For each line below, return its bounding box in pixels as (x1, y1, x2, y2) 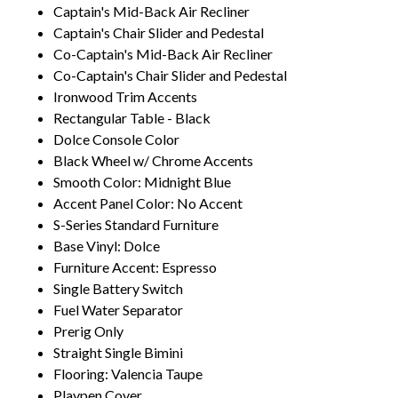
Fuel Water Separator (53, 300, 183, 318)
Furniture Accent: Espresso (53, 258, 217, 275)
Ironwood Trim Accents (53, 87, 197, 105)
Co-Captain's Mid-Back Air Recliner (53, 44, 273, 62)
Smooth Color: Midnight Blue (53, 172, 231, 190)
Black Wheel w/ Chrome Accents (53, 151, 253, 169)
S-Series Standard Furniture (53, 215, 219, 233)
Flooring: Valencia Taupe (53, 364, 203, 382)
